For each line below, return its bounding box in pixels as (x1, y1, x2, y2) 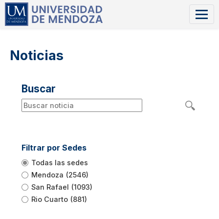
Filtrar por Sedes (22, 143, 87, 153)
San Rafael (31, 183, 69, 191)
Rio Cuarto (31, 195, 68, 203)
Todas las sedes (31, 158, 88, 167)
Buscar (22, 83, 56, 95)
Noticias (10, 47, 64, 64)
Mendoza (31, 171, 64, 179)
